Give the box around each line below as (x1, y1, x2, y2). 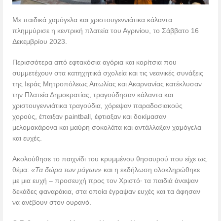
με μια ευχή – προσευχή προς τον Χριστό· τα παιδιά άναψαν (12, 177, 199, 185)
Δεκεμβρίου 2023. (12, 37, 68, 46)
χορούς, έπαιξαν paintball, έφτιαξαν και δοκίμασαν (12, 112, 167, 121)
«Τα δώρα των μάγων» (31, 166, 102, 174)
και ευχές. (12, 134, 42, 143)
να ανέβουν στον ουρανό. (12, 198, 92, 207)
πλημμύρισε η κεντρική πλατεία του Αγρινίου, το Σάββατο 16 (12, 27, 199, 35)
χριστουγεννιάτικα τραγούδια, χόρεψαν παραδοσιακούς (12, 102, 183, 110)
